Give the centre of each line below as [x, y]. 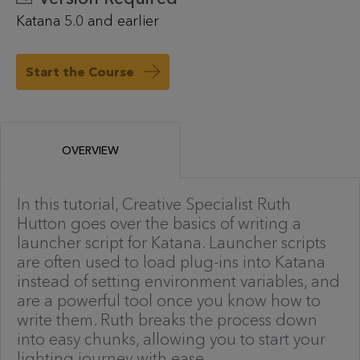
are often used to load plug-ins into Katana [171, 262]
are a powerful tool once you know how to [169, 301]
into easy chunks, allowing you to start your [171, 339]
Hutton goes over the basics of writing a [159, 223]
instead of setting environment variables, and [178, 281]
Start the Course [80, 72]
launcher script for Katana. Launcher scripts [172, 243]
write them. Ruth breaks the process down [167, 320]
